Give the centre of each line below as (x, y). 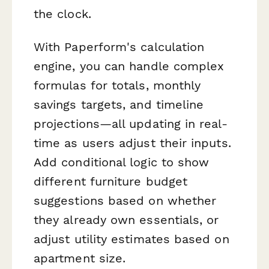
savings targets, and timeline (119, 105)
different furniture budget (111, 182)
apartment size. (80, 258)
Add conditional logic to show (122, 162)
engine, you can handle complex (129, 66)
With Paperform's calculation (119, 47)
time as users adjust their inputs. (132, 143)
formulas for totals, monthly (117, 86)
